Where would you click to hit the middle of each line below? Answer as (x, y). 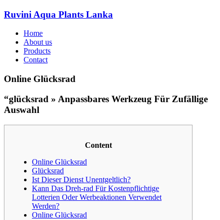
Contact (36, 60)
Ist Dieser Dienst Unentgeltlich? (81, 179)
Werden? (46, 206)
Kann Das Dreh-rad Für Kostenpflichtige (96, 188)
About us (38, 42)
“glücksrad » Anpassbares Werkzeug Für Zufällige (106, 99)
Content (98, 145)
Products (37, 51)
